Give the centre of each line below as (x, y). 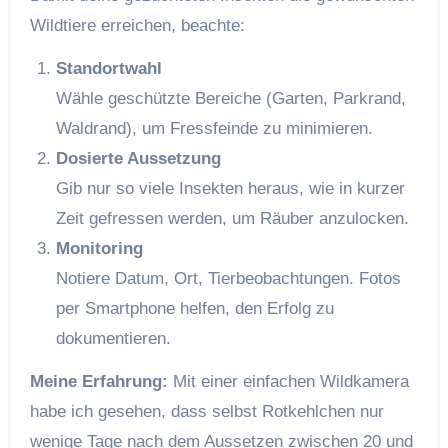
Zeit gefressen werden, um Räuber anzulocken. (232, 218)
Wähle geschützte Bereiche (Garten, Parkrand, (230, 98)
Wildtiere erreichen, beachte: (137, 25)
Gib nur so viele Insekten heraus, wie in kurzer (230, 188)
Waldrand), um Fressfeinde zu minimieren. (214, 128)
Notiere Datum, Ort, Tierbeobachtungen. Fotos (228, 278)
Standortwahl (108, 68)
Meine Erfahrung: (98, 381)
